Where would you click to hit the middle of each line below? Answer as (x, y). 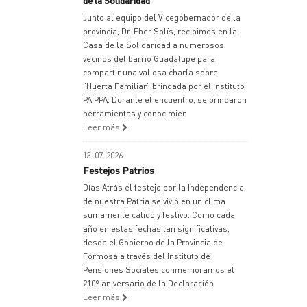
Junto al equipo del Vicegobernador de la (162, 17)
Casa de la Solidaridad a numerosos (153, 45)
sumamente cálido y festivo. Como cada (159, 215)
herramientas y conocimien (135, 113)
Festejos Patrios (119, 170)
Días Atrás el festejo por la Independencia (163, 187)
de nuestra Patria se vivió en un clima (154, 201)
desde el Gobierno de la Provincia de (153, 242)
